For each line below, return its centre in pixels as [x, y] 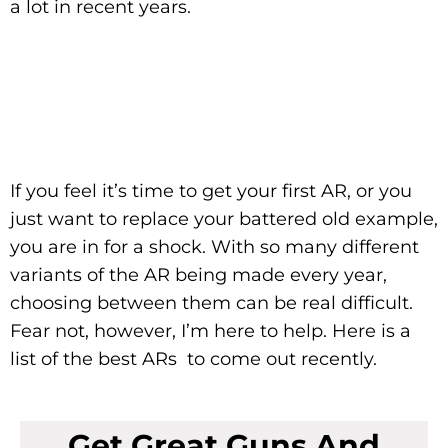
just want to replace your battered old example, [224, 218]
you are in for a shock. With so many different [214, 246]
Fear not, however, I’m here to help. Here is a [210, 330]
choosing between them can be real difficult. [211, 302]
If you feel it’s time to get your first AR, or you [211, 190]
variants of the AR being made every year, [198, 274]
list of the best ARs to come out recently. [193, 358]
